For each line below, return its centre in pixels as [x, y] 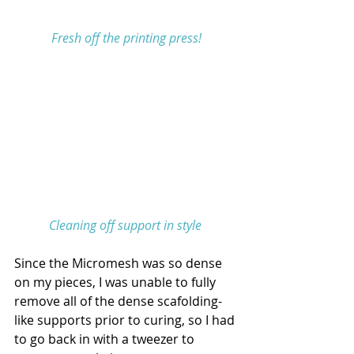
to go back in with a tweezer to [106, 339]
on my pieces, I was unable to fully [117, 282]
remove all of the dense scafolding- [118, 301]
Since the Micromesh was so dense [120, 264]
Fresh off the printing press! [126, 38]
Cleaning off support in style [125, 226]
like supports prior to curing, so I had [126, 320]
